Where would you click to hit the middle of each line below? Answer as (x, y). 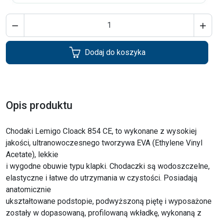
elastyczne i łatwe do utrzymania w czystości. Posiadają (102, 178)
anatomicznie (28, 189)
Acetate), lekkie (32, 154)
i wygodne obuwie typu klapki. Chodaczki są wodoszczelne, (108, 166)
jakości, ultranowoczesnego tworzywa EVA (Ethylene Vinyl (104, 143)
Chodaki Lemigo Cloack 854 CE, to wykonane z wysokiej (101, 131)
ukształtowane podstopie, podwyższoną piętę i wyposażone (109, 201)
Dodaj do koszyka (115, 52)
